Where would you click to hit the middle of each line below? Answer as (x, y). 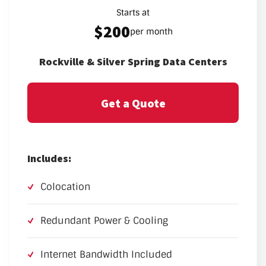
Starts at (133, 13)
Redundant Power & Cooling (104, 221)
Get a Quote (133, 103)
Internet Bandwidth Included (106, 255)
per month (151, 32)
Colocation (65, 187)
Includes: (49, 159)
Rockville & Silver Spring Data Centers (133, 62)
